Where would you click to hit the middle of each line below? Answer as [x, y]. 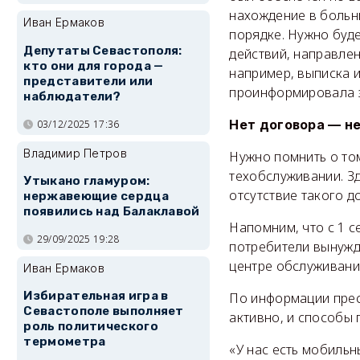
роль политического [91, 327]
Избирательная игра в [96, 296]
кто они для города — [94, 65]
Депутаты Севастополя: [103, 50]
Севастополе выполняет [104, 311]
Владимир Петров [75, 153]
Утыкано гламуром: [87, 181]
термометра [65, 342]
